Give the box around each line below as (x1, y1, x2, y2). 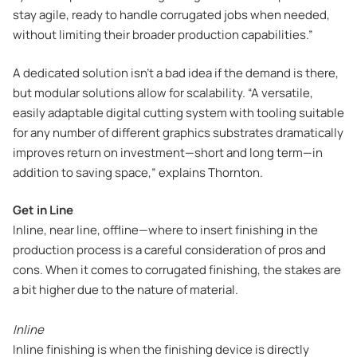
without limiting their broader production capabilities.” (13, 26, 313, 44)
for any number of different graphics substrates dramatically (13, 124, 343, 141)
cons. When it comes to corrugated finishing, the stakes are (13, 261, 341, 279)
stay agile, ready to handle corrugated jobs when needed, (13, 6, 330, 24)
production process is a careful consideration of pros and (13, 241, 326, 259)
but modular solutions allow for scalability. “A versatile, (13, 84, 313, 101)
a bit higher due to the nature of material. (13, 281, 238, 299)
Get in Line (13, 202, 73, 219)
